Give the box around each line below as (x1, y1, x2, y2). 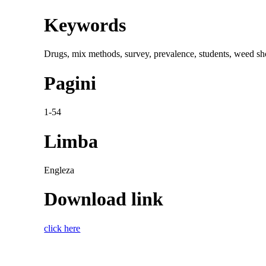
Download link (44, 188, 164, 210)
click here (44, 223, 81, 233)
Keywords (44, 14, 126, 36)
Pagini (44, 72, 97, 94)
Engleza (44, 165, 75, 176)
